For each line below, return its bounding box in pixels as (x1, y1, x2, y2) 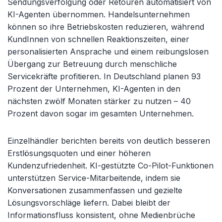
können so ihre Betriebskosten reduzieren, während (7, 22, 204, 32)
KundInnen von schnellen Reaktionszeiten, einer (7, 34, 189, 44)
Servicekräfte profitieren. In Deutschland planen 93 (7, 71, 201, 81)
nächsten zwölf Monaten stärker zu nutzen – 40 (7, 96, 191, 106)
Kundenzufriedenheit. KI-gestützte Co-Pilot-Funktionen (7, 161, 214, 170)
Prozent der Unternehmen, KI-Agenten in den (7, 84, 180, 94)
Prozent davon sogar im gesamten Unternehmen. (7, 109, 194, 118)
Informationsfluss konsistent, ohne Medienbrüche (7, 210, 195, 220)
